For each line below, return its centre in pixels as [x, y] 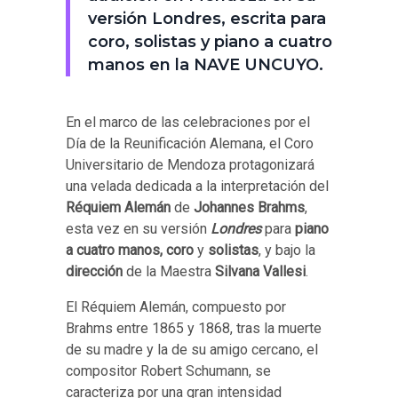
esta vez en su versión [138, 229]
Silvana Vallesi [260, 271]
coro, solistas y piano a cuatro [210, 42]
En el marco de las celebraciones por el [188, 122]
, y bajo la [287, 250]
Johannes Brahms [249, 207]
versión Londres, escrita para [207, 19]
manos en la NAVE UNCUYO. [206, 65]
